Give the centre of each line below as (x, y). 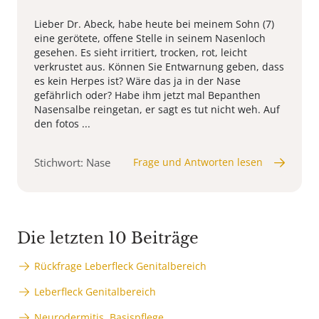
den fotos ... (62, 124)
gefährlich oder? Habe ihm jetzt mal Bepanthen (147, 95)
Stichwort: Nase (72, 163)
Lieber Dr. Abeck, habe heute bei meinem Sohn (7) (154, 24)
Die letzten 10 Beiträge (108, 239)
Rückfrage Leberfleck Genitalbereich (120, 266)
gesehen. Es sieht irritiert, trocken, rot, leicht (141, 53)
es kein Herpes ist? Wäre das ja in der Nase (137, 81)
